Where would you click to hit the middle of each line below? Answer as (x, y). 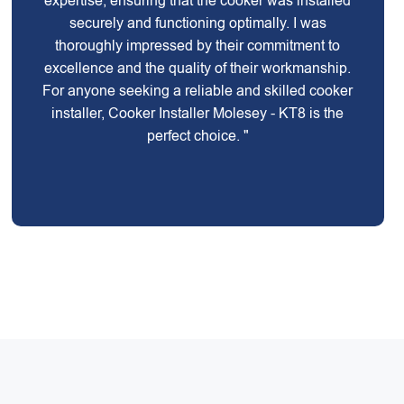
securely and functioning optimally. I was (197, 23)
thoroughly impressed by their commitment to (198, 46)
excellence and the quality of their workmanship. (198, 68)
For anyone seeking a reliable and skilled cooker (198, 91)
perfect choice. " (197, 136)
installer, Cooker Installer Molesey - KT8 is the (198, 113)
